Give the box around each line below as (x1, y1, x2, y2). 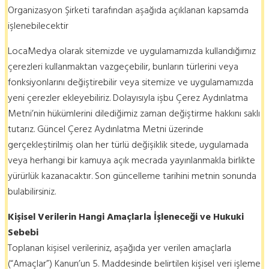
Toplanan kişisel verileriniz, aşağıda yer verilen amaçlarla (8, 240, 231, 256)
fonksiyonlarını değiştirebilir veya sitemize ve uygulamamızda (8, 74, 253, 91)
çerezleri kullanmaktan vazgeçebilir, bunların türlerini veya (8, 59, 238, 75)
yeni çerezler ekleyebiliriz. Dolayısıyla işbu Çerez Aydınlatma (8, 90, 248, 106)
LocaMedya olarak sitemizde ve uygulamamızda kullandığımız (8, 43, 256, 59)
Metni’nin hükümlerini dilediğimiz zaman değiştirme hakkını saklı (8, 106, 260, 122)
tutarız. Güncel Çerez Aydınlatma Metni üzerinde (8, 121, 204, 138)
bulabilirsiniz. (8, 184, 56, 200)
